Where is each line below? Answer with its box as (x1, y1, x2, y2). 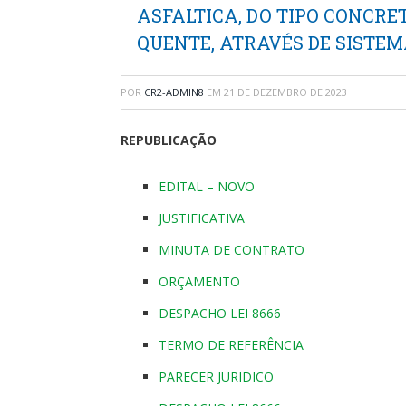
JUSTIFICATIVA (159, 208, 245, 227)
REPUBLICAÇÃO (121, 131, 217, 149)
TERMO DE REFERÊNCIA (159, 335, 304, 353)
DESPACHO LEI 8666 (159, 304, 281, 322)
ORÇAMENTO (159, 272, 240, 290)
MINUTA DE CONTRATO (159, 240, 304, 258)
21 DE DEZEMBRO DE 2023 (224, 85, 347, 99)
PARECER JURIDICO (159, 367, 274, 385)
